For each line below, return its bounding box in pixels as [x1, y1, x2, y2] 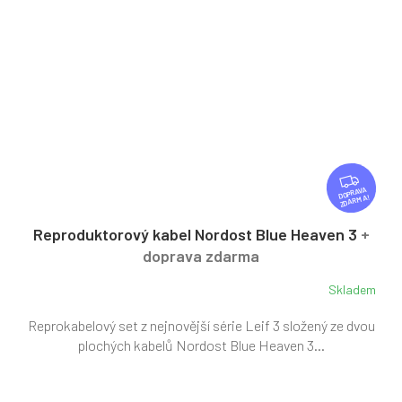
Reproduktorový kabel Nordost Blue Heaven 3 [32, 223, 361, 244]
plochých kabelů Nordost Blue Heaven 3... [77, 336, 325, 354]
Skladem [328, 282, 376, 298]
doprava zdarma [143, 245, 259, 266]
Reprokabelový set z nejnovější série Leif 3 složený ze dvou [27, 316, 375, 334]
